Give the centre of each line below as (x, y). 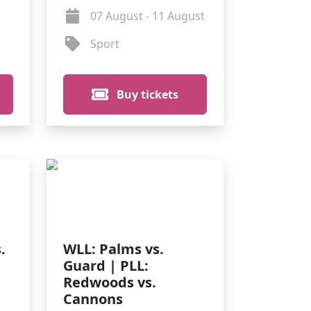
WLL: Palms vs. (114, 249)
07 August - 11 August (147, 16)
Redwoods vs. (110, 282)
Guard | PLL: (106, 266)
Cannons (93, 299)
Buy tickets (146, 94)
